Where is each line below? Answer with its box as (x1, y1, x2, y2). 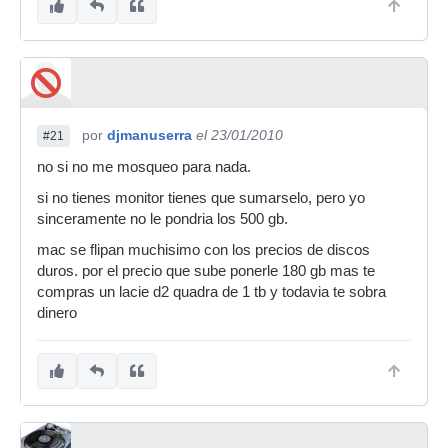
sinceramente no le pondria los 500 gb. (37, 211, 288, 227)
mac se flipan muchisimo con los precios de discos (37, 242, 370, 258)
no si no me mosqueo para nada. (37, 159, 251, 175)
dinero (37, 305, 77, 321)
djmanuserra (107, 127, 192, 143)
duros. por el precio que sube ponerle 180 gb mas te (37, 263, 375, 279)
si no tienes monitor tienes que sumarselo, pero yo (37, 190, 365, 206)
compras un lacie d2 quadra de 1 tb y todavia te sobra (37, 284, 386, 300)
